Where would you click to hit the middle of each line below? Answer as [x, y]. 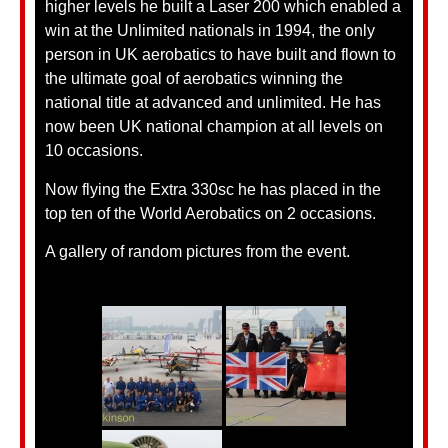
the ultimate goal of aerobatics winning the [194, 79]
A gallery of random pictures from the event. [197, 251]
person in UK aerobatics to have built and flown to [220, 55]
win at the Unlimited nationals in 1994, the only [210, 31]
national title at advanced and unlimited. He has [213, 103]
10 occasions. [94, 151]
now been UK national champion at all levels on [214, 127]
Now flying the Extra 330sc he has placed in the [213, 189]
